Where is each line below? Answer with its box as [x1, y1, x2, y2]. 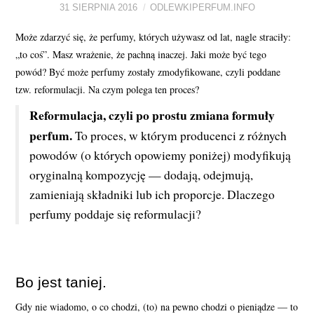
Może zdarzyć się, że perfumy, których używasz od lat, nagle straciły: [15, 29, 292, 43]
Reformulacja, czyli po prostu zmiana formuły [29, 105, 275, 124]
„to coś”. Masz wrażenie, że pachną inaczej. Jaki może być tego [15, 47, 267, 61]
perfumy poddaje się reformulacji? [29, 205, 202, 222]
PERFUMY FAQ [29, 14, 121, 27]
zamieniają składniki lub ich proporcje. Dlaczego [29, 186, 275, 203]
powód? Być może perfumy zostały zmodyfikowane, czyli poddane [15, 64, 281, 78]
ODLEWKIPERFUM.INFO [149, 3, 255, 13]
